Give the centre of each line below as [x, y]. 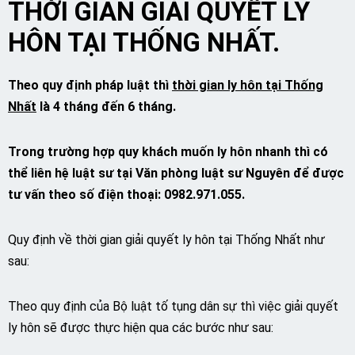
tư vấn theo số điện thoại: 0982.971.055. [126, 195]
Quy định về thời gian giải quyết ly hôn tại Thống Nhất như [166, 240]
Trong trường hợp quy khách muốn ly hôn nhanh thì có [168, 152]
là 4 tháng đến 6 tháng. [106, 107]
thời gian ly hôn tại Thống [248, 85]
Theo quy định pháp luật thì [90, 85]
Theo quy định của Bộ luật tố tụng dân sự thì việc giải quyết [173, 306]
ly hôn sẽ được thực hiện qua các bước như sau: [141, 328]
